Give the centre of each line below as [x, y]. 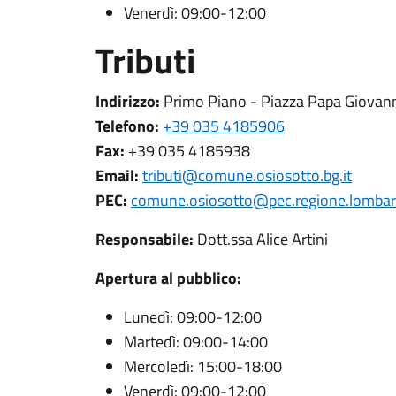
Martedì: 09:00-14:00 [196, 342]
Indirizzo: [128, 101]
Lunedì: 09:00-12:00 [193, 317]
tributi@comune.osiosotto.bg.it [247, 175]
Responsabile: [145, 239]
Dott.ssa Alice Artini [261, 239]
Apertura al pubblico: [168, 278]
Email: [117, 175]
